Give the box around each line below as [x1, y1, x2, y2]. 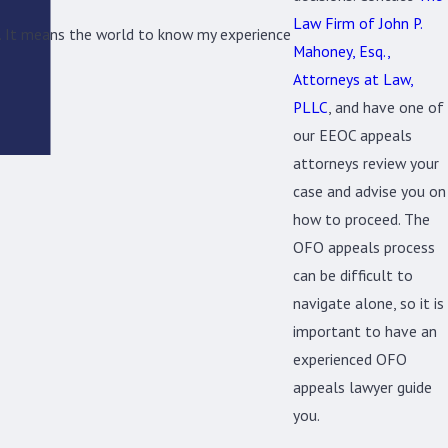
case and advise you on [293, 180, 446, 201]
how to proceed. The [293, 208, 430, 229]
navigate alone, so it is [293, 292, 444, 313]
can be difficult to [293, 264, 413, 285]
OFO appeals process [293, 236, 435, 257]
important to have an [293, 320, 437, 341]
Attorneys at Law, [293, 68, 413, 89]
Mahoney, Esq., [293, 40, 390, 61]
